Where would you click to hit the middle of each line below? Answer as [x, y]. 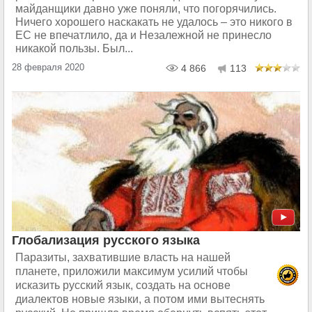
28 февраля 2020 [48, 67]
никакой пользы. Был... [74, 48]
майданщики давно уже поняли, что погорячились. [146, 8]
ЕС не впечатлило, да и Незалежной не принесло [143, 35]
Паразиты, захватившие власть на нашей [123, 257]
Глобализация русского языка [106, 240]
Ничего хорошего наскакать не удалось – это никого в [154, 22]
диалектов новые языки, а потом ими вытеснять [140, 299]
